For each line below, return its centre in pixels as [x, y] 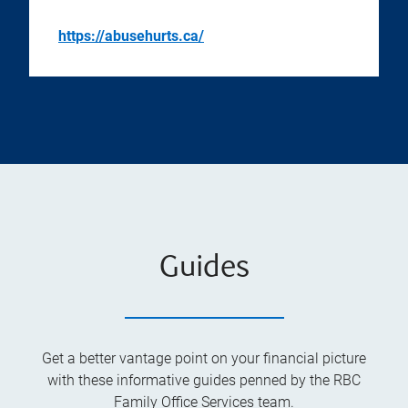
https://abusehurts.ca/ [131, 36]
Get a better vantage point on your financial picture [204, 359]
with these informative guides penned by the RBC [204, 381]
